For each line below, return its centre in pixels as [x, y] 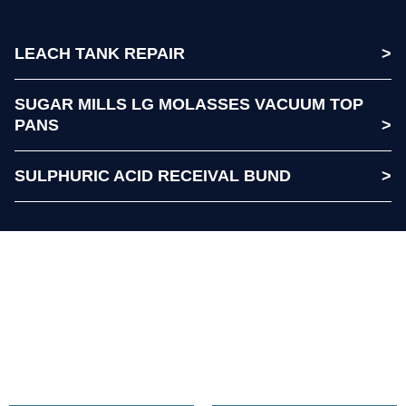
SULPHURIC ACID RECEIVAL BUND [153, 176]
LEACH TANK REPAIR [100, 54]
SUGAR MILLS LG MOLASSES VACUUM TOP [189, 105]
